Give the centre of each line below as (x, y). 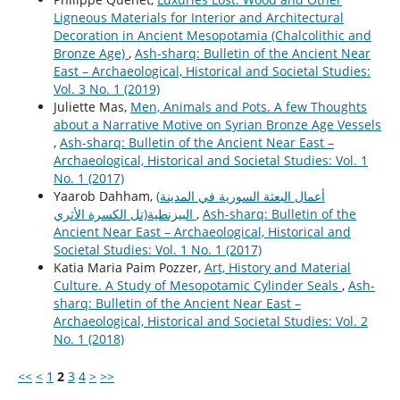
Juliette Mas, (92, 106)
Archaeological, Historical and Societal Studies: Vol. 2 (210, 321)
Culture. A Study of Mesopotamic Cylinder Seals (197, 285)
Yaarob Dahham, (104, 196)
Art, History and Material (277, 267)
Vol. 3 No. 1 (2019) (106, 88)
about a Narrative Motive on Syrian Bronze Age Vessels (217, 124)
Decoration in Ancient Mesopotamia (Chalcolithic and (212, 35)
